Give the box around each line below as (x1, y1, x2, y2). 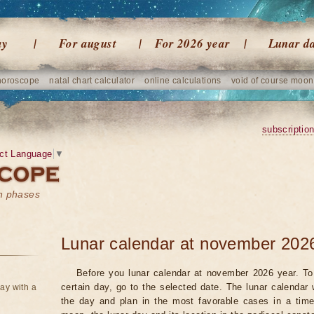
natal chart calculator (49, 76, 135, 86)
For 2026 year (155, 35, 231, 52)
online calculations (144, 76, 221, 86)
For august (59, 35, 116, 52)
